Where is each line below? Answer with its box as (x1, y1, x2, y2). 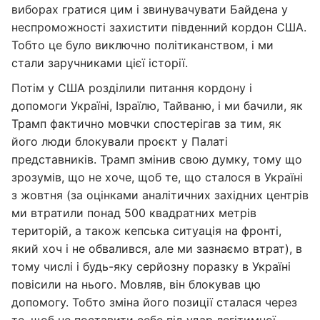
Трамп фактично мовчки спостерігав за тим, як (11, 116, 281, 131)
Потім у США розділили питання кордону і (11, 81, 252, 95)
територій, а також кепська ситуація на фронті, (11, 224, 281, 238)
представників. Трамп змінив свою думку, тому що (11, 152, 302, 166)
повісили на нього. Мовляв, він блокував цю (11, 277, 261, 291)
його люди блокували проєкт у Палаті (11, 134, 228, 149)
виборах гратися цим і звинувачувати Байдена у (11, 2, 288, 16)
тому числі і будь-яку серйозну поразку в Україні (11, 259, 291, 274)
